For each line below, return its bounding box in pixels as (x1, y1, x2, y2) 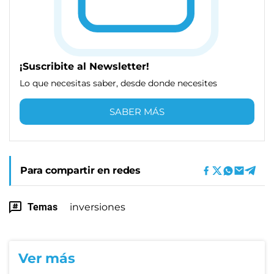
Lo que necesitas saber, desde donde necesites (20, 77, 217, 89)
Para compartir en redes (20, 164, 141, 176)
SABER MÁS (109, 105, 165, 117)
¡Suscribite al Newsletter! (20, 60, 149, 72)
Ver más (18, 250, 75, 267)
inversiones (70, 201, 125, 213)
